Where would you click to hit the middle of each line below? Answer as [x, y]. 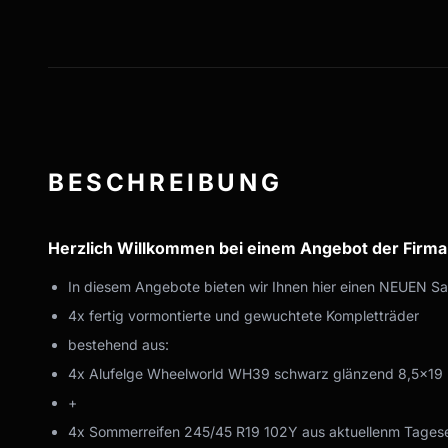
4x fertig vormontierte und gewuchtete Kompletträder [243, 315]
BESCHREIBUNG [165, 182]
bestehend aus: [118, 344]
